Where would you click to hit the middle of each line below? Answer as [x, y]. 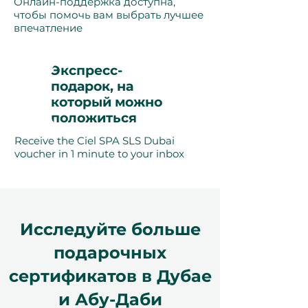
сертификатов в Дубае [110, 276]
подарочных [110, 253]
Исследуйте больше [110, 230]
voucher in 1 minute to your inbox [99, 154]
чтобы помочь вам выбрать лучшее [109, 15]
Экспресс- [87, 71]
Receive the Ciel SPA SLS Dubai [95, 141]
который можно [107, 102]
